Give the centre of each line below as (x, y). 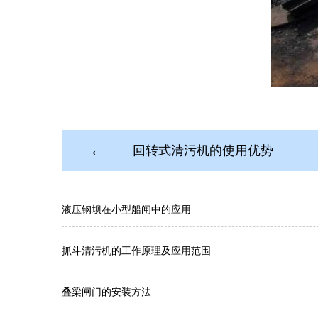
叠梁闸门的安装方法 (106, 292)
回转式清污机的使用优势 (203, 150)
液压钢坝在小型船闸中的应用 (126, 209)
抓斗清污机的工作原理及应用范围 (136, 251)
